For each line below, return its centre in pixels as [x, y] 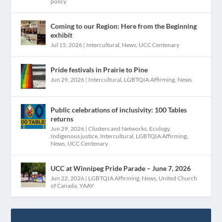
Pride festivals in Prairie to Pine [99, 69]
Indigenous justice [74, 136]
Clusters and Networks [118, 128]
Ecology [160, 128]
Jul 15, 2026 [67, 45]
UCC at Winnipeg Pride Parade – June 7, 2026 [121, 168]
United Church [178, 178]
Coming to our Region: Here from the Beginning [124, 26]
